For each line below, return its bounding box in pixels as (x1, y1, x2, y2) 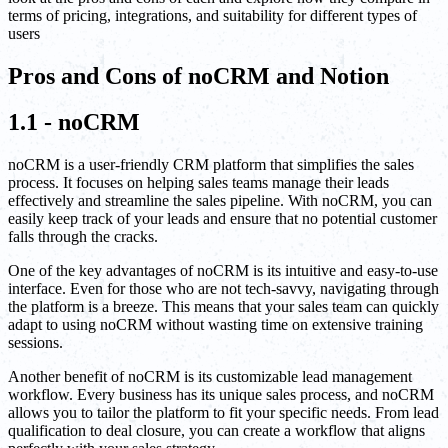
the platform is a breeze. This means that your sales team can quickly (8, 298, 439, 316)
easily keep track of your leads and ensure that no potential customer (8, 210, 437, 228)
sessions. (8, 334, 63, 352)
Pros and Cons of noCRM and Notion (8, 62, 389, 89)
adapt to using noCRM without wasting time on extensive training (8, 316, 423, 334)
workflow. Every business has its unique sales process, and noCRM (8, 386, 434, 404)
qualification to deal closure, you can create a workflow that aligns (8, 422, 425, 440)
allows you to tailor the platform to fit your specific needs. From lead (8, 404, 439, 422)
